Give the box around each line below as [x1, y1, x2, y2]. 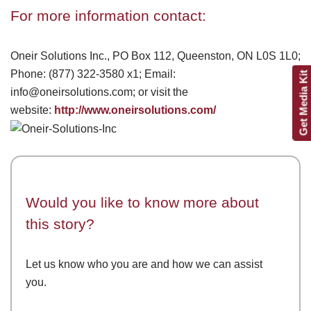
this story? [26, 215, 94, 232]
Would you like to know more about [26, 194, 259, 210]
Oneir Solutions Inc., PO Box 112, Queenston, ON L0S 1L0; [10, 49, 301, 62]
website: [10, 103, 54, 116]
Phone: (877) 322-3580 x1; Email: [10, 67, 176, 80]
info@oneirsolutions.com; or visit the [10, 85, 188, 98]
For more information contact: [10, 7, 206, 24]
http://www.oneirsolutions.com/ [54, 103, 216, 116]
